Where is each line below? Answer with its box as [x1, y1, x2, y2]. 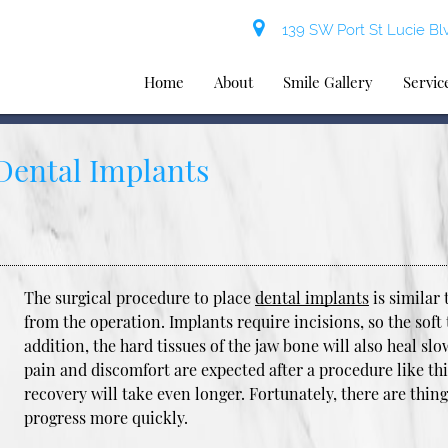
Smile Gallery [283, 72, 374, 92]
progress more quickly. [24, 406, 189, 428]
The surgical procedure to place [24, 286, 256, 308]
